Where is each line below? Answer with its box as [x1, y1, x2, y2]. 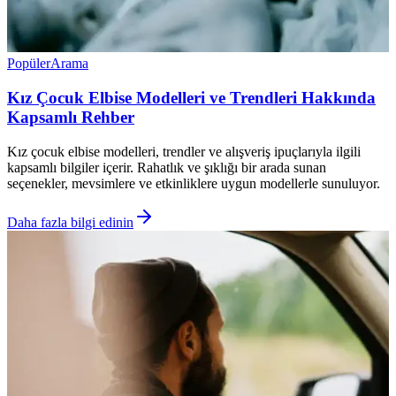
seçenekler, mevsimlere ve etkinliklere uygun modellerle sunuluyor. [7, 175, 380, 191]
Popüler [7, 56, 50, 72]
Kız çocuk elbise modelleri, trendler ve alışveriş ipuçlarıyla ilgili [7, 143, 361, 159]
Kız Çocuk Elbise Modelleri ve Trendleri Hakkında [7, 88, 376, 107]
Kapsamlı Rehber [7, 107, 134, 126]
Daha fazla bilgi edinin [7, 214, 133, 230]
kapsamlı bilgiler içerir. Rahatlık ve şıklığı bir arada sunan [7, 159, 326, 175]
